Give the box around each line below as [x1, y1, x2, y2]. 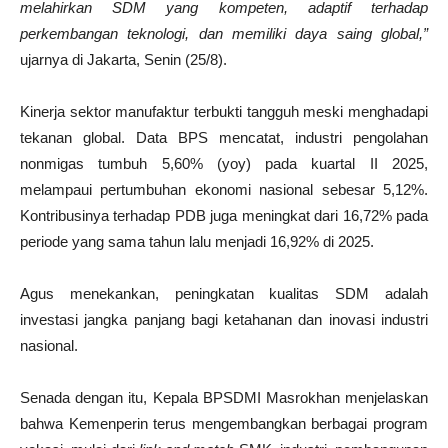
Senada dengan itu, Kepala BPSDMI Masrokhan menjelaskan [20, 389, 428, 407]
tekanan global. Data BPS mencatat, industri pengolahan [20, 129, 428, 147]
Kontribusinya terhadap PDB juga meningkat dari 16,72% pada [20, 207, 428, 225]
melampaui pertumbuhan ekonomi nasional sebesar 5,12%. [20, 181, 428, 199]
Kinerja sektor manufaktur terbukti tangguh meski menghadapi [20, 103, 428, 121]
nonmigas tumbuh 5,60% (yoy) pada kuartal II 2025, [20, 155, 428, 173]
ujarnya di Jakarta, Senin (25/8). [20, 51, 227, 69]
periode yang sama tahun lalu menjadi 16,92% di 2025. [20, 233, 374, 251]
